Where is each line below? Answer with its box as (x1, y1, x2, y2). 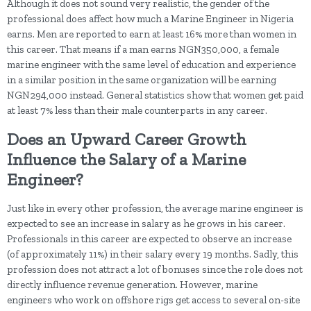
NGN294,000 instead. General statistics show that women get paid (7, 89, 303, 102)
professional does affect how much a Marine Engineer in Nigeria (7, 12, 294, 26)
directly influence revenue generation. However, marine (7, 278, 258, 292)
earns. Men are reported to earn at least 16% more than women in (7, 28, 296, 41)
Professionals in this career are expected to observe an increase (7, 233, 292, 246)
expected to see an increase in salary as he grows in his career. (7, 217, 285, 230)
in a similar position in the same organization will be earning (7, 74, 276, 87)
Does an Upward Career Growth (7, 129, 246, 150)
